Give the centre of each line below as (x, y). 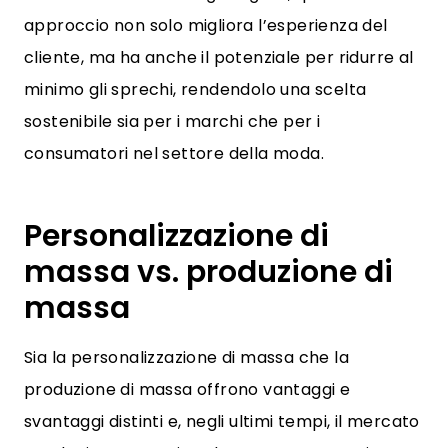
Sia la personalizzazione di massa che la (186, 357)
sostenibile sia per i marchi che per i (172, 121)
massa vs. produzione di (208, 272)
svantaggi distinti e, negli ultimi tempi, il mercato (222, 421)
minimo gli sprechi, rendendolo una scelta (195, 89)
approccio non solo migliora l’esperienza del (206, 25)
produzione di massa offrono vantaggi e (187, 389)
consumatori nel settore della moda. (174, 153)
